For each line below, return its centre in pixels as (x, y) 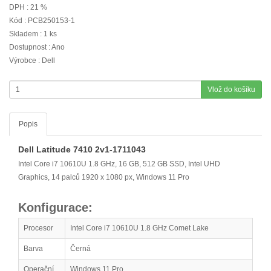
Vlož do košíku (231, 90)
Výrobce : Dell (32, 60)
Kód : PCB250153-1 (42, 21)
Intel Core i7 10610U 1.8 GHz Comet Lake (139, 228)
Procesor (38, 228)
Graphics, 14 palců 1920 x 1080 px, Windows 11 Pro (104, 177)
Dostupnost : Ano (37, 47)
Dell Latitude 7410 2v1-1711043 (82, 149)
